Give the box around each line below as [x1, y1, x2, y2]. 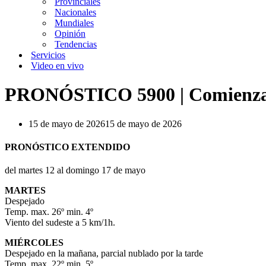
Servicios [31, 50, 65, 60]
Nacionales [55, 7, 96, 17]
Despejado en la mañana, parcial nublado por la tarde [5, 248, 203, 259]
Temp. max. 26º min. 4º [5, 207, 93, 217]
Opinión [55, 28, 85, 39]
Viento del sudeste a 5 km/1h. [5, 217, 115, 228]
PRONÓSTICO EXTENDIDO [5, 142, 130, 153]
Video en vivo [31, 61, 84, 71]
